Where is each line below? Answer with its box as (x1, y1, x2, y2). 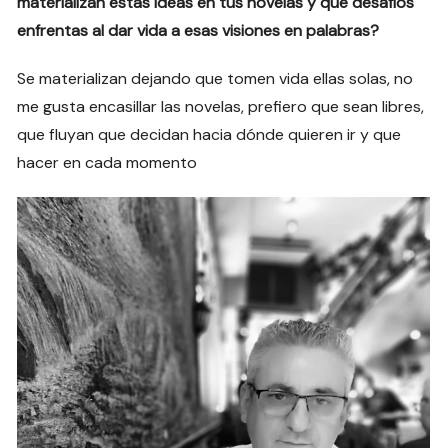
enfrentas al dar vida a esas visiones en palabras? (17, 20, 380, 42)
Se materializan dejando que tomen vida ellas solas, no (17, 68, 414, 90)
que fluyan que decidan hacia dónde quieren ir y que (17, 124, 402, 146)
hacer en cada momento (17, 152, 202, 174)
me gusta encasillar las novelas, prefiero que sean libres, (17, 96, 425, 118)
